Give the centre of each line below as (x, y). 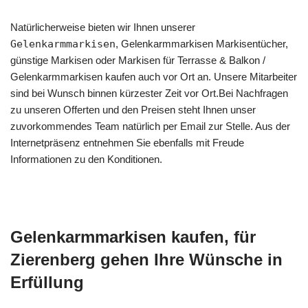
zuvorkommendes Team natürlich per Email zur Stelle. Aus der (150, 126)
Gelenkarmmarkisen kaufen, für (133, 237)
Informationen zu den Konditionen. (86, 159)
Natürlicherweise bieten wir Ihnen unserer (103, 27)
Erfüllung (47, 282)
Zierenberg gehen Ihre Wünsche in (146, 260)
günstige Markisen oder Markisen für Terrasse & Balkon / (138, 60)
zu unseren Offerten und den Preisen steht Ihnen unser (133, 110)
